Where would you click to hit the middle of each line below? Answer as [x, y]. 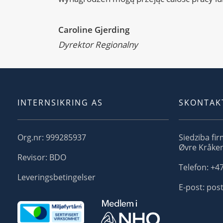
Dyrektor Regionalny [98, 45]
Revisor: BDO [42, 158]
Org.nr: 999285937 [52, 138]
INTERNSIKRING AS [60, 103]
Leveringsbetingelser [56, 177]
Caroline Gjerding [94, 30]
